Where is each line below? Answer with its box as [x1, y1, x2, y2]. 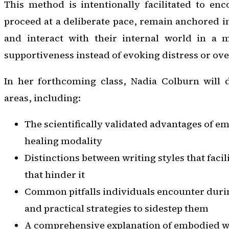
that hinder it [25, 168, 85, 181]
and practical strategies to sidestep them [25, 202, 209, 215]
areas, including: [4, 91, 81, 104]
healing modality [25, 134, 102, 148]
